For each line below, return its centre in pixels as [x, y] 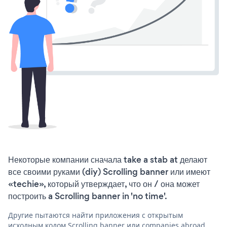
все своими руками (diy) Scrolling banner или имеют [109, 172]
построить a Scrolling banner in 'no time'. [88, 196]
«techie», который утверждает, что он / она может [104, 184]
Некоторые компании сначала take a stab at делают [108, 160]
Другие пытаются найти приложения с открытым [96, 215]
